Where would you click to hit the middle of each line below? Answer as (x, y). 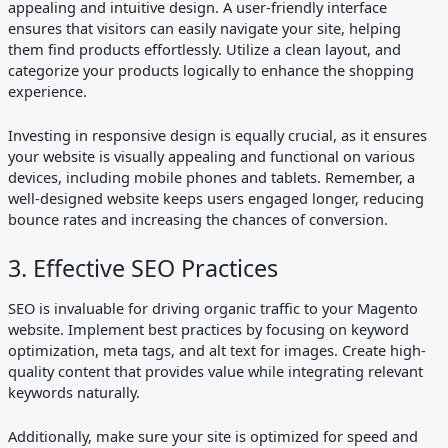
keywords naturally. (73, 392)
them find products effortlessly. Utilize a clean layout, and (204, 49)
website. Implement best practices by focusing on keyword (208, 329)
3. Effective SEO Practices (142, 267)
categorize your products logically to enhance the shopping (210, 70)
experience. (47, 91)
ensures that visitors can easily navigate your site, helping (204, 28)
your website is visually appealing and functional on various (211, 156)
